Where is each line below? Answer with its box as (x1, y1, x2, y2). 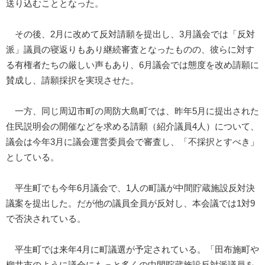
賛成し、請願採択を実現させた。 (6, 76, 139, 86)
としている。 (6, 153, 59, 163)
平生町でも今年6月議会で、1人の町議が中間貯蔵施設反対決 (6, 183, 255, 193)
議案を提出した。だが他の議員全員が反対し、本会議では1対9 (6, 199, 255, 209)
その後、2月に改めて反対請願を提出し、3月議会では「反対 (6, 30, 255, 40)
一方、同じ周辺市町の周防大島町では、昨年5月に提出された (6, 106, 259, 117)
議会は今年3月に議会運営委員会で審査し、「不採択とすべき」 (6, 137, 259, 147)
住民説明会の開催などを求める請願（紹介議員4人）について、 (6, 122, 259, 132)
